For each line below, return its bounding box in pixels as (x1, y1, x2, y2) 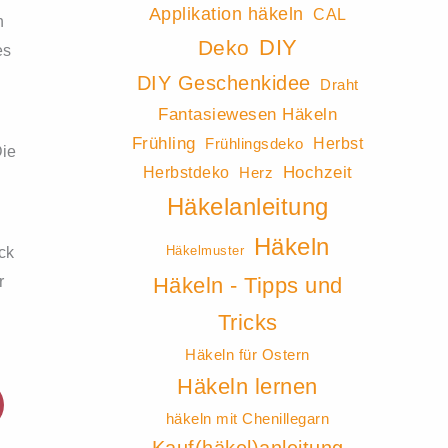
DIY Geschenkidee (136, 71, 311, 95)
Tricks (217, 310, 278, 336)
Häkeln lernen (177, 374, 318, 400)
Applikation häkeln (148, 4, 304, 25)
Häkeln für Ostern (185, 346, 310, 364)
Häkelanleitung (166, 194, 329, 221)
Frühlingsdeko (205, 135, 304, 153)
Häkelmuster (165, 243, 244, 259)
